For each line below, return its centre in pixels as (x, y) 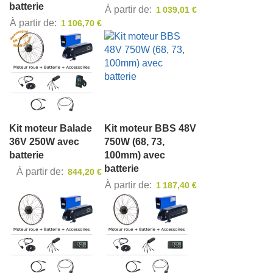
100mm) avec (135, 155)
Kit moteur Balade (51, 129)
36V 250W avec (44, 142)
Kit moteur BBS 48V (150, 129)
